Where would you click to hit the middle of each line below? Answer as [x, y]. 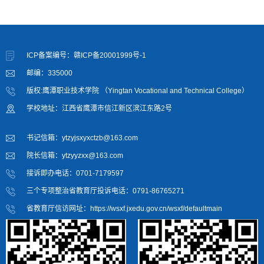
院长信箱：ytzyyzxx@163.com [75, 155]
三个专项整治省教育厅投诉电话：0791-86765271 [105, 191]
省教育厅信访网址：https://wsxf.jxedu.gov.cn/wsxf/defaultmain [124, 208]
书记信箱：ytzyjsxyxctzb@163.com [82, 138]
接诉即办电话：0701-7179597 [75, 173]
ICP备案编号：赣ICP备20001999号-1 [86, 55]
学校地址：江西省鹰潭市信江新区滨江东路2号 [99, 108]
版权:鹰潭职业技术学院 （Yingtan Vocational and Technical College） [138, 90]
